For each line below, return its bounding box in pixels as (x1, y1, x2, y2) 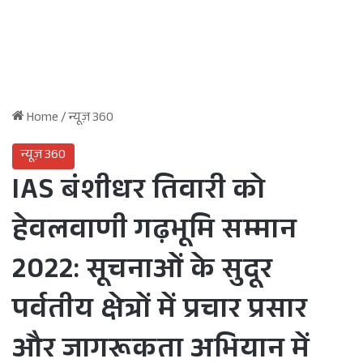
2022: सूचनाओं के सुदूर (12, 249, 273, 297)
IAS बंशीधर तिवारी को (12, 169, 266, 217)
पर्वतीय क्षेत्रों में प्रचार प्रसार (12, 288, 308, 336)
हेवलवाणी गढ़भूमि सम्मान (12, 209, 297, 257)
